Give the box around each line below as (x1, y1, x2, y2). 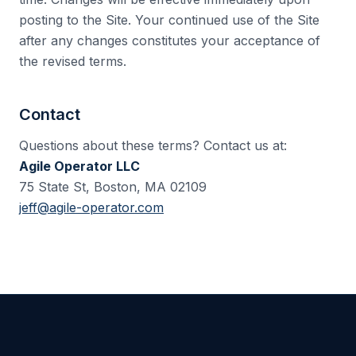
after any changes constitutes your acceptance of (19, 33, 320, 48)
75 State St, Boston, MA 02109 (19, 179, 207, 195)
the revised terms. (19, 53, 126, 69)
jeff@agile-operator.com (19, 199, 164, 215)
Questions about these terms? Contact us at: (19, 137, 287, 153)
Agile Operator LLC (19, 158, 140, 174)
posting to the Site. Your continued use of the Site (19, 12, 319, 28)
